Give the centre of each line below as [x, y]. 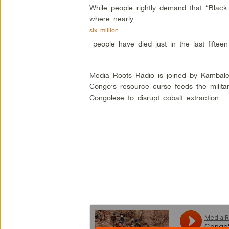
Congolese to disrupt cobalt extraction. [155, 97]
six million [104, 30]
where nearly [113, 18]
